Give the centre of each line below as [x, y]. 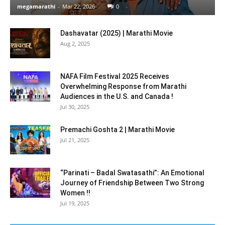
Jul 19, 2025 [75, 203]
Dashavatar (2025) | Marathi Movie [117, 33]
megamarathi [36, 6]
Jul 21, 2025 [75, 140]
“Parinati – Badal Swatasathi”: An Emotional [132, 173]
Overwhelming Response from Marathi [123, 86]
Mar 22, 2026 [79, 6]
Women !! [75, 193]
